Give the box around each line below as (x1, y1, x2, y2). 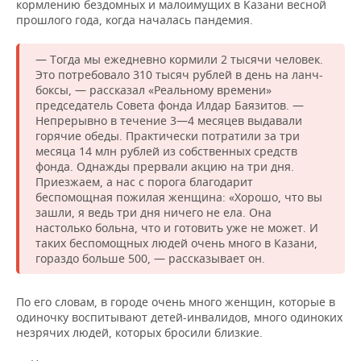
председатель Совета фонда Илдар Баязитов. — (35, 98, 304, 113)
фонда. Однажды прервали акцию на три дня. (35, 159, 294, 174)
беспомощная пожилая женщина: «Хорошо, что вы (35, 189, 322, 205)
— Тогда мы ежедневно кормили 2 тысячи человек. (35, 52, 323, 67)
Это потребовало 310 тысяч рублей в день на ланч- (35, 67, 323, 82)
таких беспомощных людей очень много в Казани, (35, 235, 317, 251)
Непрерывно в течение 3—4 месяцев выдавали (35, 113, 302, 128)
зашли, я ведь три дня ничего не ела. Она (35, 205, 272, 220)
